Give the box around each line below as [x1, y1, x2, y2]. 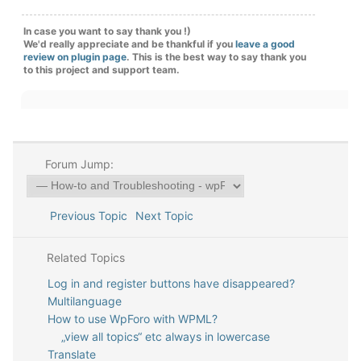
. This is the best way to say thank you [127, 51, 306, 63]
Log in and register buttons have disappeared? [47, 276, 295, 290]
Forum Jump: [41, 157, 114, 171]
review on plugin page [23, 51, 127, 63]
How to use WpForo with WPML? [47, 312, 218, 326]
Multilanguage [47, 294, 122, 308]
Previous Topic [43, 209, 127, 222]
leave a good [235, 38, 295, 50]
